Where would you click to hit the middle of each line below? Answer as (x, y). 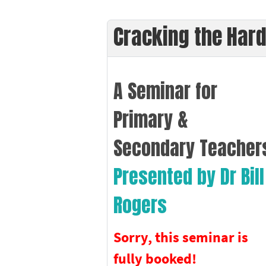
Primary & (151, 119)
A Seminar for (166, 91)
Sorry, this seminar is (181, 237)
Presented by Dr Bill (189, 176)
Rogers (140, 205)
